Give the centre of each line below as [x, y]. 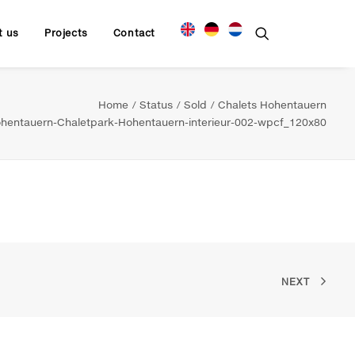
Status [156, 105]
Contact [134, 33]
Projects [66, 33]
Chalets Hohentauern [272, 105]
